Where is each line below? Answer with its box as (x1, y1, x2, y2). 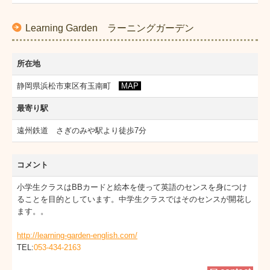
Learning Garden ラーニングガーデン (25, 22, 194, 33)
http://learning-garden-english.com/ (17, 230, 137, 240)
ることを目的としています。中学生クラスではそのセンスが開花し (17, 194, 252, 204)
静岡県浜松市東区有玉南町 (17, 81, 119, 90)
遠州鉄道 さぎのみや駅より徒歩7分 (17, 125, 146, 135)
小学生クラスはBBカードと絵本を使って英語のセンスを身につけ (17, 182, 247, 192)
